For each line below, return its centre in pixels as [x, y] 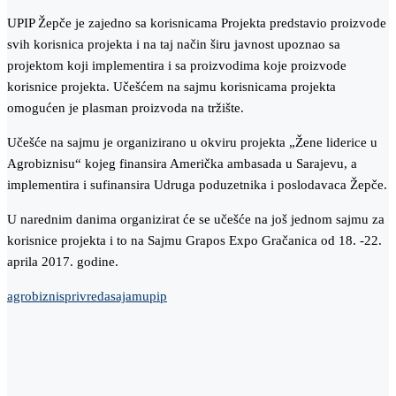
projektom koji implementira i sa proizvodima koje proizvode [177, 66]
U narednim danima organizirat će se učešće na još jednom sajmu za [196, 220]
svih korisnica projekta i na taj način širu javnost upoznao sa [174, 45]
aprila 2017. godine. [63, 262]
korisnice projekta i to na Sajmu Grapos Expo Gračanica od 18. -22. [194, 241]
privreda [88, 297]
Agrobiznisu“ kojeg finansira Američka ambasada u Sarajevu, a [182, 164]
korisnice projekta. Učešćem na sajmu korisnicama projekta [171, 87]
